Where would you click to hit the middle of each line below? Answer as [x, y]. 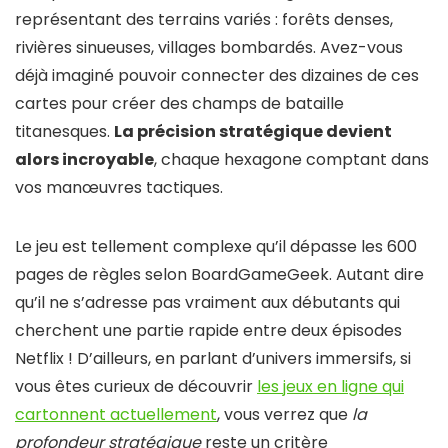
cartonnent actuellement [116, 414]
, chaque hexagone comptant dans [291, 159]
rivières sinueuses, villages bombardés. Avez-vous [209, 47]
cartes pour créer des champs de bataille [179, 103]
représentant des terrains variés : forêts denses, [204, 19]
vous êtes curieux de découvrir [136, 386]
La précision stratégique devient [253, 131]
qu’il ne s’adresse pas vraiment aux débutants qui [207, 302]
